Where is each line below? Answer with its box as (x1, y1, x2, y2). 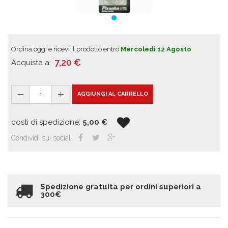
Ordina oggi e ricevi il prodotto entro (11, 45, 121, 53)
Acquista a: (11, 58, 51, 67)
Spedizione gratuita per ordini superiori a (40, 182, 201, 191)
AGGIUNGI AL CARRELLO (77, 91, 148, 97)
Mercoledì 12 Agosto (121, 45, 191, 53)
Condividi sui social (11, 134, 71, 142)
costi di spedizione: (11, 118, 82, 127)
